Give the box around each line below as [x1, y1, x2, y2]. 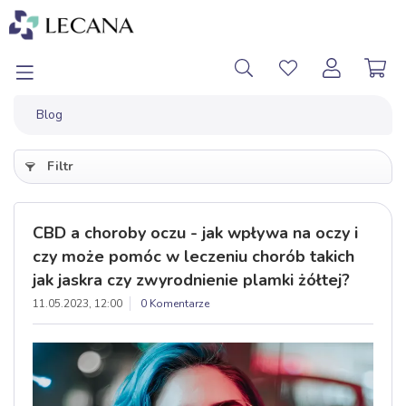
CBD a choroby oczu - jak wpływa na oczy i [33, 222, 358, 244]
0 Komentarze [140, 296, 209, 311]
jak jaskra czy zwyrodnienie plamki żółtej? [33, 269, 350, 291]
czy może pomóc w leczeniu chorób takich [33, 246, 354, 267]
